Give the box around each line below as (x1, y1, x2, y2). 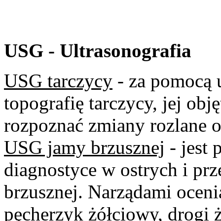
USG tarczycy (4, 70, 112, 91)
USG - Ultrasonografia (4, 39, 191, 61)
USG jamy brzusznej (4, 136, 165, 158)
